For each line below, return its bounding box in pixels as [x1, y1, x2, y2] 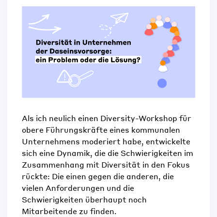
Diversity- [100, 113, 139, 124]
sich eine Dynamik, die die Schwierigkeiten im [22, 148, 193, 158]
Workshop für [139, 113, 191, 124]
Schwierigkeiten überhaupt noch [22, 194, 147, 205]
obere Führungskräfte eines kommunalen [22, 124, 180, 135]
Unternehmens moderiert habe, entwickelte [22, 136, 190, 147]
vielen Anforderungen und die [22, 183, 134, 193]
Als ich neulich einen [22, 113, 100, 124]
